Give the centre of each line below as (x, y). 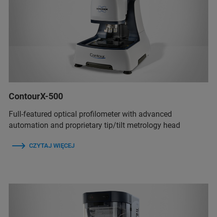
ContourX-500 (36, 96)
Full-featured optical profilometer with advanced (90, 114)
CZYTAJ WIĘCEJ (52, 146)
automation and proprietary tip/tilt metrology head (94, 125)
